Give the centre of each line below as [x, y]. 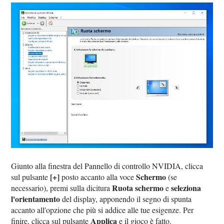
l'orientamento [36, 199]
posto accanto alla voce [98, 177]
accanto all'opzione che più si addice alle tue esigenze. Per [102, 210]
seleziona [186, 188]
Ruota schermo [138, 188]
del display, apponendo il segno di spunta [126, 199]
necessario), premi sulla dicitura [62, 188]
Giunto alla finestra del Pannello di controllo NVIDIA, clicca [107, 166]
